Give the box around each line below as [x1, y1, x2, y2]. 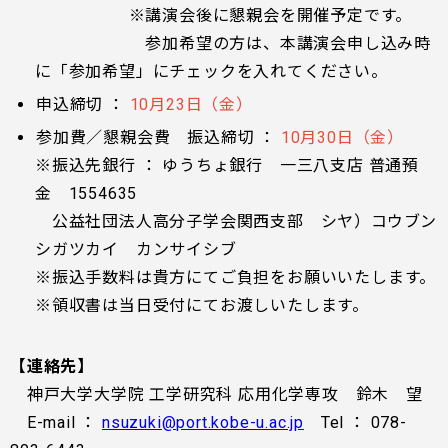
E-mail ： [10, 413, 102, 432]
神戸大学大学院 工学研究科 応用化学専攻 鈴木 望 [10, 385, 423, 404]
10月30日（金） [280, 128, 405, 147]
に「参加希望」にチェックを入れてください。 [35, 62, 388, 81]
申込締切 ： [36, 95, 125, 114]
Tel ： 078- [304, 413, 407, 432]
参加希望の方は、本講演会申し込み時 [35, 34, 431, 53]
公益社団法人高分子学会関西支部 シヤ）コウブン [35, 212, 438, 231]
